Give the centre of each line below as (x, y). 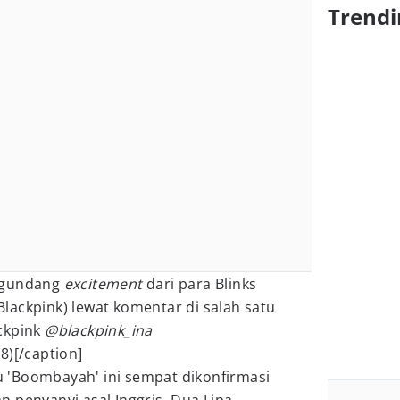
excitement (105, 284)
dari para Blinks (202, 284)
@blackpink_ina (99, 330)
